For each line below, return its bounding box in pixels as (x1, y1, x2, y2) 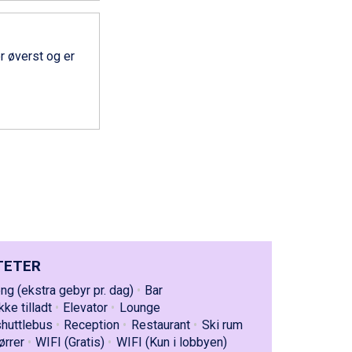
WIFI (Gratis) (35, 335, 105, 350)
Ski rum (201, 317, 243, 332)
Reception (64, 317, 120, 332)
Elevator (63, 300, 108, 315)
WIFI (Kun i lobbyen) (116, 335, 228, 350)
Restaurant (131, 317, 191, 332)
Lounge (119, 300, 161, 315)
